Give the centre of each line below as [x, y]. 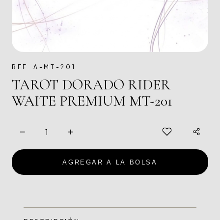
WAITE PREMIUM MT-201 [92, 101]
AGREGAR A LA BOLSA [110, 162]
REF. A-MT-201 [44, 67]
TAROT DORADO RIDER [91, 85]
